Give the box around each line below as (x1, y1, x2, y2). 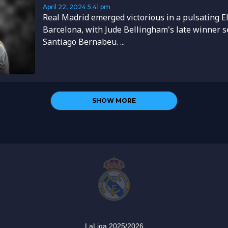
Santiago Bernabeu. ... (42, 36, 125, 47)
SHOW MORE (92, 96, 136, 104)
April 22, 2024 (42, 3, 86, 11)
